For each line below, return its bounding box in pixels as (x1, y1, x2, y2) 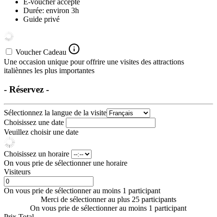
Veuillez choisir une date (4, 128, 78, 137)
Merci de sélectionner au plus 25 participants (40, 195, 176, 204)
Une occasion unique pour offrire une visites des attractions (4, 57, 184, 66)
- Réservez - (4, 84, 49, 94)
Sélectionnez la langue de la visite (4, 108, 107, 117)
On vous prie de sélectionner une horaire (4, 159, 127, 168)
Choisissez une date (4, 118, 66, 127)
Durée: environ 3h (23, 6, 79, 15)
